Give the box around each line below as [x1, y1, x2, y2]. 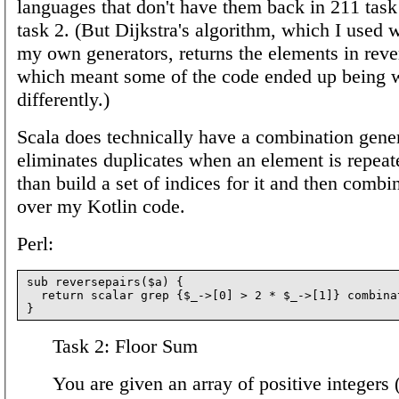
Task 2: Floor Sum [53, 334, 198, 357]
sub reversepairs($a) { [27, 274, 183, 289]
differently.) [17, 87, 110, 110]
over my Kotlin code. [17, 194, 185, 217]
